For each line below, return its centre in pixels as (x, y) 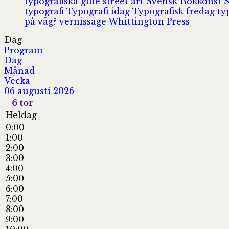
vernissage (84, 21)
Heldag (21, 115)
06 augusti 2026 (39, 91)
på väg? (42, 21)
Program (23, 50)
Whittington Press (149, 21)
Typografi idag (99, 11)
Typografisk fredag (175, 11)
